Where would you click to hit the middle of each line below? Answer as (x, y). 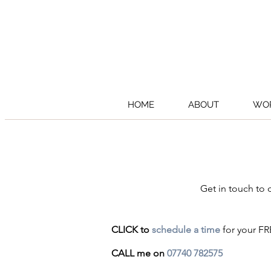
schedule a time (186, 230)
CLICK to (132, 230)
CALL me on (139, 253)
